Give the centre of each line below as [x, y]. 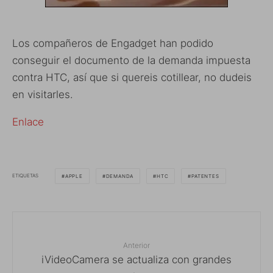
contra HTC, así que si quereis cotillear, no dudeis [132, 77]
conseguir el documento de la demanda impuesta [131, 60]
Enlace [28, 122]
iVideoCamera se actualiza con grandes [136, 259]
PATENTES [205, 176]
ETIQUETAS [25, 175]
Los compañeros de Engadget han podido [113, 43]
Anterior [136, 245]
